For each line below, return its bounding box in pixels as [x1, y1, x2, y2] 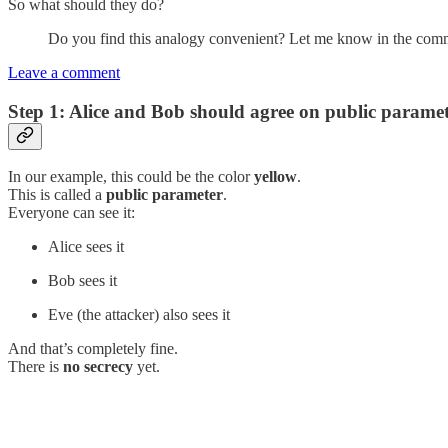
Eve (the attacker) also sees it [48, 306, 230, 324]
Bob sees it [48, 272, 117, 290]
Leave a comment [8, 63, 120, 81]
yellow [254, 168, 297, 186]
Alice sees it [48, 238, 124, 256]
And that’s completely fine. [8, 340, 178, 358]
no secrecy [63, 358, 133, 376]
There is [8, 358, 63, 376]
